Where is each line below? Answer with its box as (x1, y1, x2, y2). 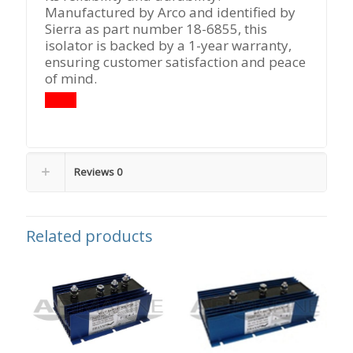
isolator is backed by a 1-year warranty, (45, 35, 292, 54)
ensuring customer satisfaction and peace (45, 52, 307, 71)
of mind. (45, 69, 98, 87)
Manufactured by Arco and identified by (45, 2, 296, 21)
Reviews (74, 164, 117, 179)
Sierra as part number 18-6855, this (45, 19, 268, 38)
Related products (26, 225, 153, 247)
